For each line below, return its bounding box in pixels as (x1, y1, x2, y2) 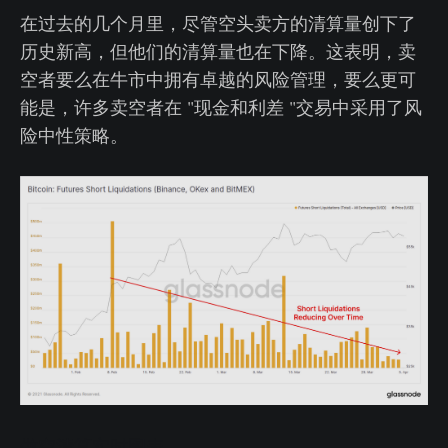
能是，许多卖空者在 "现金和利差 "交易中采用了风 (20, 95, 422, 120)
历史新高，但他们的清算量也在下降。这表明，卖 (20, 39, 416, 64)
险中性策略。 (20, 123, 128, 148)
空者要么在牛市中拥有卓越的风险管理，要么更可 (20, 67, 416, 92)
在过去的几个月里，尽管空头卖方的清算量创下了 (20, 11, 416, 36)
